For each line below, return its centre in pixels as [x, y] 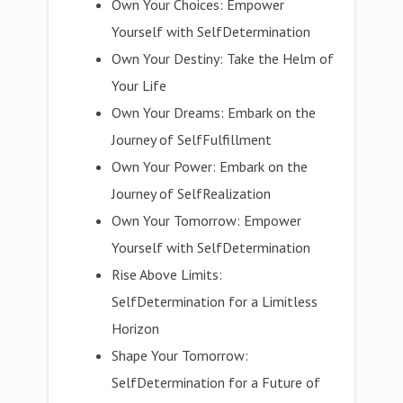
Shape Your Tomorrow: [180, 355]
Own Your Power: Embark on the [210, 166]
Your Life [139, 85]
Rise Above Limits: [167, 274]
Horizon [136, 328]
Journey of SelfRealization [192, 193]
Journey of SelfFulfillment [192, 139]
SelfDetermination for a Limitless [215, 301]
